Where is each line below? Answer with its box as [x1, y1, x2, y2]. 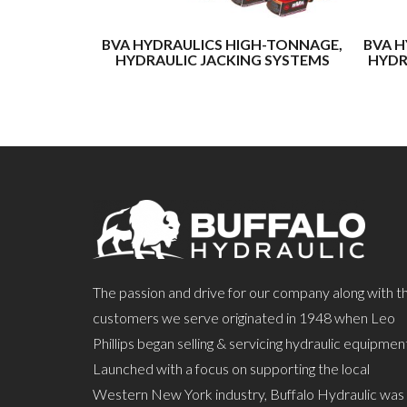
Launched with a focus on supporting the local [93, 360, 370, 378]
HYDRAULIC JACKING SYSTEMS [114, 50, 330, 68]
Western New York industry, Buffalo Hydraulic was [93, 385, 404, 403]
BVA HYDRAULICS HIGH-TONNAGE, [102, 35, 342, 53]
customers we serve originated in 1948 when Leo [93, 309, 395, 327]
